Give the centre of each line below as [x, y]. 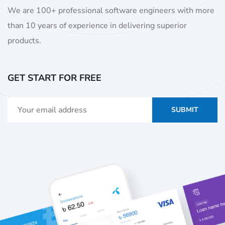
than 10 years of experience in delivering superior [97, 26]
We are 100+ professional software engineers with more [111, 11]
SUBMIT [185, 110]
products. [24, 41]
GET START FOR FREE [54, 78]
